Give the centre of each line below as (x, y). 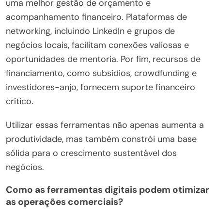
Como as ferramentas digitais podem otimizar (108, 189)
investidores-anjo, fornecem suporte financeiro (101, 87)
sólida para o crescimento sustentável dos (91, 153)
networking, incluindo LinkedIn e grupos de (90, 31)
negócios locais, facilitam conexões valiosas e (97, 45)
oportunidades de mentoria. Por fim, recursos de (103, 59)
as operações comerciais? (64, 201)
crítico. (20, 101)
